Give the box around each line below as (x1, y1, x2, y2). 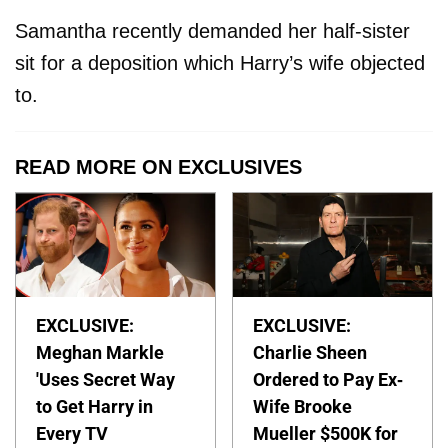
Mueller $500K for (253, 423, 399, 445)
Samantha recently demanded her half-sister (15, 20, 410, 43)
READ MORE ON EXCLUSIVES (15, 156, 302, 179)
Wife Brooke (253, 396, 353, 418)
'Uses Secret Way (36, 369, 175, 391)
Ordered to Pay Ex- (253, 369, 404, 391)
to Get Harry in (36, 396, 153, 418)
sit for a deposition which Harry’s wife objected (15, 52, 425, 75)
